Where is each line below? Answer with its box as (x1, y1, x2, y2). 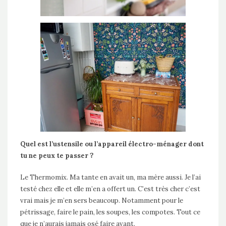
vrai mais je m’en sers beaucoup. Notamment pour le (20, 196, 183, 205)
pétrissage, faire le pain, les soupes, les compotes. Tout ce (20, 208, 200, 217)
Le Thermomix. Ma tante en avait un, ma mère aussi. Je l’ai (20, 173, 201, 182)
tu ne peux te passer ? (20, 151, 95, 160)
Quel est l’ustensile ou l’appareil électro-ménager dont (20, 140, 204, 149)
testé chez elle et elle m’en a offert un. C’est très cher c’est (20, 185, 200, 194)
